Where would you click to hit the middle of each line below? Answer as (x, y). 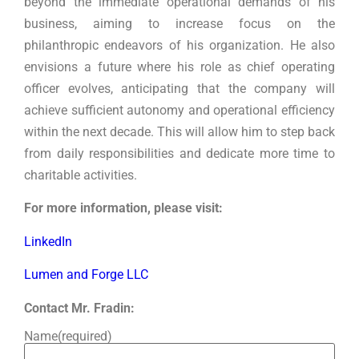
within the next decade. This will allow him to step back (179, 132)
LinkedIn (48, 241)
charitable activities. (81, 175)
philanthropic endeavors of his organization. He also (179, 46)
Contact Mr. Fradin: (79, 308)
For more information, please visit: (123, 208)
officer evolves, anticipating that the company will (179, 89)
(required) (85, 337)
